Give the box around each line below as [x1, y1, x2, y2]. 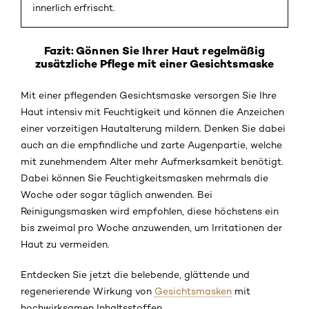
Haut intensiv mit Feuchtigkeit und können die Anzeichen [21, 106, 284, 118]
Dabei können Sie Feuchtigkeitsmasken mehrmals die [21, 172, 268, 184]
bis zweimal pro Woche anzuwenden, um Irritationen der [21, 222, 282, 234]
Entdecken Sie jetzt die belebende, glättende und [21, 269, 250, 281]
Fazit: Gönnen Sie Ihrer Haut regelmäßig [43, 43, 266, 58]
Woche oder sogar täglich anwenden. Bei [21, 189, 212, 201]
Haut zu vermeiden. [21, 239, 110, 250]
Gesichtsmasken [154, 286, 232, 297]
